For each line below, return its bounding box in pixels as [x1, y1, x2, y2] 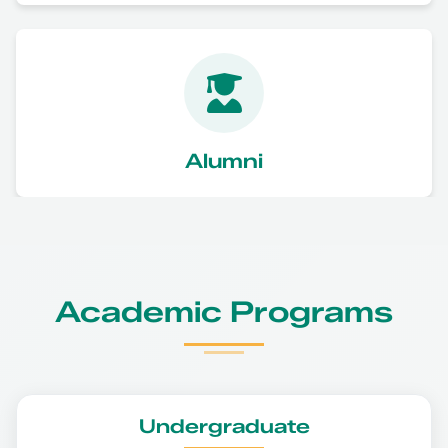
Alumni [185, 148, 263, 173]
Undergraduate [138, 413, 310, 438]
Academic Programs [55, 293, 393, 329]
